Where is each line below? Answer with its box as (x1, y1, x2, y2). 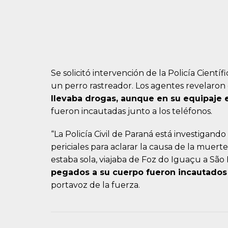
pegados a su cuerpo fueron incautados (51, 167, 227, 178)
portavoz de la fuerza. (51, 180, 140, 190)
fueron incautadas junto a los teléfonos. (51, 106, 212, 117)
